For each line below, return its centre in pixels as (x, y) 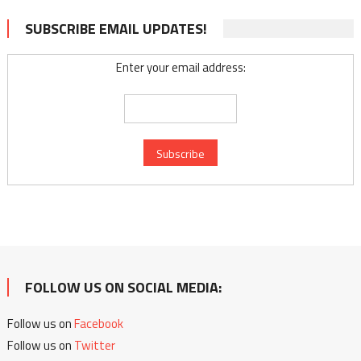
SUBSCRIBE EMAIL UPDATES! (116, 28)
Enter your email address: (180, 67)
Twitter (94, 345)
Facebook (98, 323)
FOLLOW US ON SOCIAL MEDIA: (123, 287)
